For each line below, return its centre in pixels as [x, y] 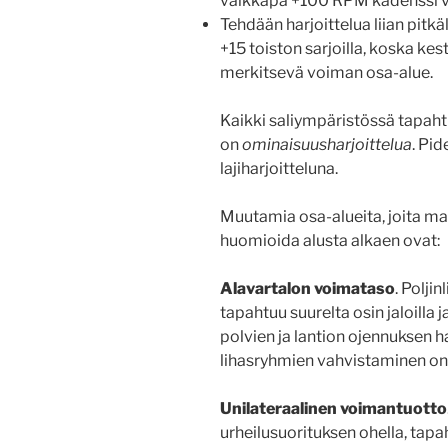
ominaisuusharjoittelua [327, 145]
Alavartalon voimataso [307, 289]
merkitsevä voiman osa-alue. [326, 73]
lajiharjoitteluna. [279, 169]
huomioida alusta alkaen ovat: [330, 241]
